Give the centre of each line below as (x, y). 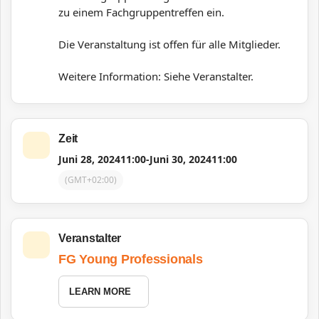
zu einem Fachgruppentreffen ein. (141, 12)
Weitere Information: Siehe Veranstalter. (156, 76)
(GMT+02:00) (91, 180)
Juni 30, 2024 (181, 159)
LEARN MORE (100, 292)
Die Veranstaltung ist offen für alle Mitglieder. (169, 44)
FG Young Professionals (131, 259)
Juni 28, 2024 (89, 159)
